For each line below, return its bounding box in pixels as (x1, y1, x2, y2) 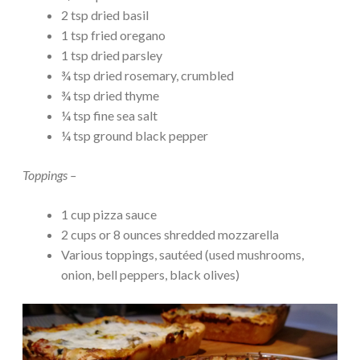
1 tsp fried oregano (61, 27, 166, 43)
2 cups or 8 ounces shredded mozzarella (61, 227, 279, 243)
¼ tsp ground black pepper (61, 128, 208, 144)
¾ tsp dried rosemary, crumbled (61, 67, 234, 84)
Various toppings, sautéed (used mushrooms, (61, 247, 304, 263)
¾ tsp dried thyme (61, 88, 159, 104)
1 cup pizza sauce (61, 207, 157, 223)
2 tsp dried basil (61, 7, 149, 23)
